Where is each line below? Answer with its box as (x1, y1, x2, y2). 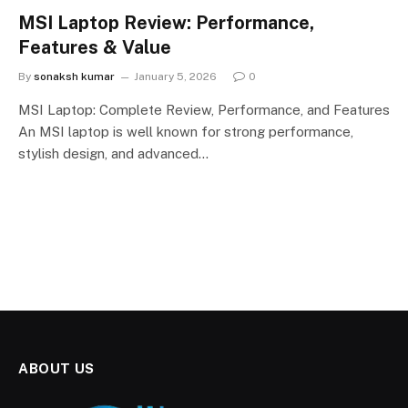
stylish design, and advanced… (18, 146, 209, 161)
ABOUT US (18, 361, 95, 376)
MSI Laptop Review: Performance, (18, 12, 314, 34)
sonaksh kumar (34, 70, 115, 83)
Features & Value (18, 36, 171, 58)
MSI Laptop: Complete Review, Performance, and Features (18, 102, 390, 117)
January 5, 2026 (134, 70, 217, 83)
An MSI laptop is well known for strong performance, (18, 124, 353, 139)
